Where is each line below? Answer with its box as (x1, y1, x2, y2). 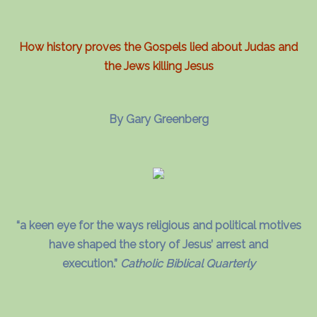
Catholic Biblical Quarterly (120, 257, 255, 270)
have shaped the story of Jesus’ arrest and (49, 238, 268, 251)
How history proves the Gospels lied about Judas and (19, 40, 298, 54)
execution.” (62, 257, 117, 270)
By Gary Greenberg (108, 113, 209, 126)
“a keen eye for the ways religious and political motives (16, 219, 301, 232)
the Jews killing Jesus (103, 59, 214, 73)
